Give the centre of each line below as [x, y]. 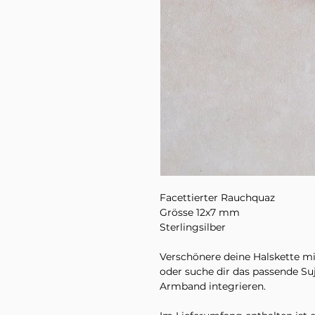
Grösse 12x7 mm [200, 213]
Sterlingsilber [193, 227]
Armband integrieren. [213, 287]
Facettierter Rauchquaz [217, 198]
